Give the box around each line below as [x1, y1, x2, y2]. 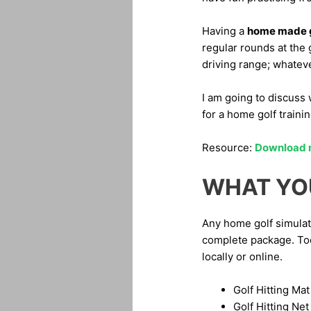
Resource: [201, 141, 255, 155]
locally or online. [201, 250, 283, 264]
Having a [201, 24, 247, 38]
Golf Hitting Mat [233, 283, 310, 297]
